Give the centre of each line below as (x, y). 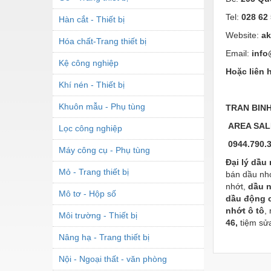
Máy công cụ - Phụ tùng (104, 150)
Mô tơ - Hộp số (87, 193)
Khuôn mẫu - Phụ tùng (102, 106)
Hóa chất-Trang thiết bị (103, 41)
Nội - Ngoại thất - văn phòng (113, 259)
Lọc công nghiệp (90, 128)
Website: (243, 35)
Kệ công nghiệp (89, 63)
